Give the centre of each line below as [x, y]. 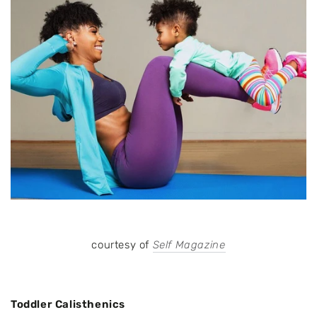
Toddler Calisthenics [68, 304]
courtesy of [122, 244]
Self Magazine [189, 244]
